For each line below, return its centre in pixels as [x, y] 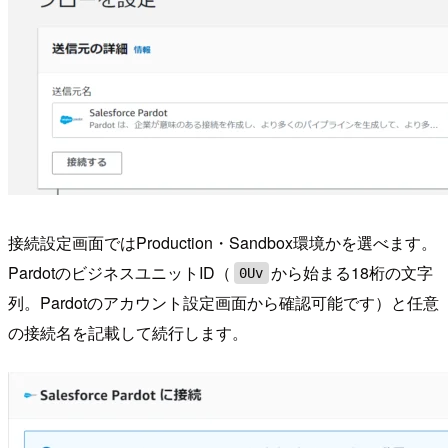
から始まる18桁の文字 [352, 272]
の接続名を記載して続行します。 [128, 332]
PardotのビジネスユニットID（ [119, 272]
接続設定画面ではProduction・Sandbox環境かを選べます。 [222, 242]
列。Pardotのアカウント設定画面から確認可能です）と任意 [223, 302]
